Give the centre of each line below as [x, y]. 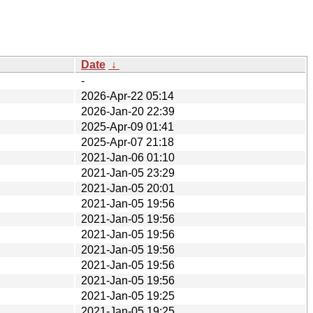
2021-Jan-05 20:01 [128, 188]
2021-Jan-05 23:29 [128, 173]
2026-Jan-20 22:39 [128, 111]
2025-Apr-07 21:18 [128, 142]
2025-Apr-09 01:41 [128, 126]
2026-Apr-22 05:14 [128, 96]
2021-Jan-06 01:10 [128, 157]
